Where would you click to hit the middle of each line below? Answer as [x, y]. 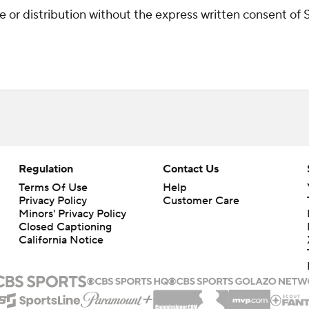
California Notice [61, 240]
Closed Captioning [65, 227]
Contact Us [190, 169]
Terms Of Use [53, 188]
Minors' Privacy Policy [72, 214]
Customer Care [201, 201]
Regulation [46, 169]
